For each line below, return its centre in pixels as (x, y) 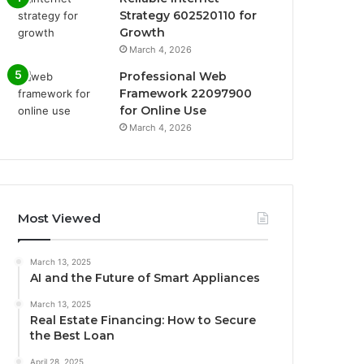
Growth (143, 32)
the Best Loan (73, 335)
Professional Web (173, 76)
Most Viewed (60, 218)
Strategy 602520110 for (188, 15)
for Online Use (163, 110)
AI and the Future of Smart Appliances (145, 277)
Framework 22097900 (186, 93)
